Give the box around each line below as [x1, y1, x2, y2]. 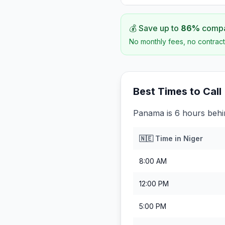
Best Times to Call [133, 85, 221, 97]
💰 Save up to [129, 23, 181, 33]
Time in [153, 134, 183, 143]
